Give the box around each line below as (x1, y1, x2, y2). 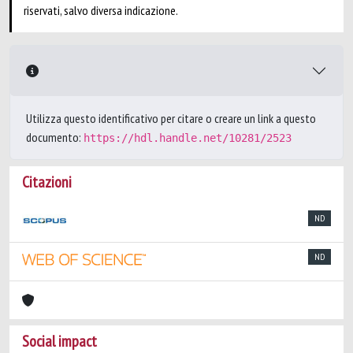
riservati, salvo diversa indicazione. (24, 2, 178, 18)
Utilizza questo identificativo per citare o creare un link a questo (26, 110, 316, 126)
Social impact (22, 331, 97, 351)
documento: (26, 129, 84, 145)
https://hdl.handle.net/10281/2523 (84, 132, 292, 144)
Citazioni (22, 172, 72, 192)
